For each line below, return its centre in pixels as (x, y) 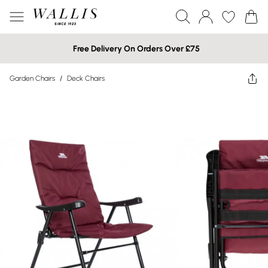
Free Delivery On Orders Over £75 (136, 48)
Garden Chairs (32, 78)
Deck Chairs (86, 78)
